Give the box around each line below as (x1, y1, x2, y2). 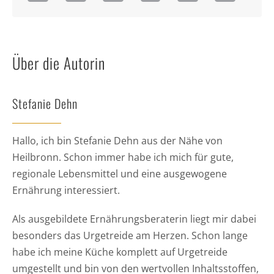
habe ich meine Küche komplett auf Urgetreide (12, 245, 228, 259)
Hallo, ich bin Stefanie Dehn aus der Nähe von (12, 133, 223, 147)
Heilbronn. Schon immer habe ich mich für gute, (12, 150, 234, 164)
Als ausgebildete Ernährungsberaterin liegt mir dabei (12, 212, 256, 226)
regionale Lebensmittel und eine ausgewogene (12, 166, 227, 180)
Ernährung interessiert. (12, 183, 120, 197)
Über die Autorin (12, 51, 105, 74)
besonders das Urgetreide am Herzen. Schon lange (12, 228, 248, 242)
